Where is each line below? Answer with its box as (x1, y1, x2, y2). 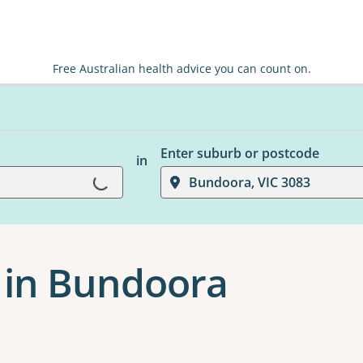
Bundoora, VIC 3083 (188, 173, 310, 191)
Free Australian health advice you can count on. (52, 61, 311, 76)
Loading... (52, 169, 111, 216)
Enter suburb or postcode (160, 144, 319, 162)
